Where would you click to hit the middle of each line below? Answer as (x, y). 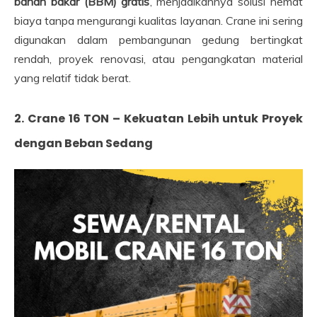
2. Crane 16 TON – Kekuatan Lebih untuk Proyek (158, 119)
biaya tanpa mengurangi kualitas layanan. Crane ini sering (158, 21)
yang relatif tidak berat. (73, 78)
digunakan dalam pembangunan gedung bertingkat (158, 40)
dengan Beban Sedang (83, 144)
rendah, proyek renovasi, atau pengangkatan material (158, 59)
